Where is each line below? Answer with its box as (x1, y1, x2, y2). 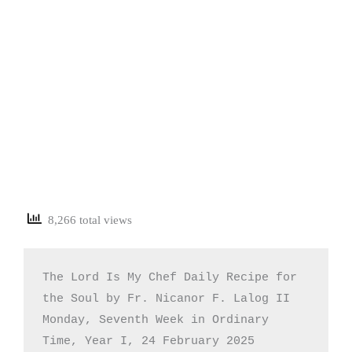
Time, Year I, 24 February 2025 (42, 334, 255, 348)
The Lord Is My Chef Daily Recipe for (42, 270, 297, 284)
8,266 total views (42, 214, 132, 227)
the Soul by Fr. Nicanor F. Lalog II (42, 291, 290, 306)
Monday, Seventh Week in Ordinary (42, 313, 269, 327)
